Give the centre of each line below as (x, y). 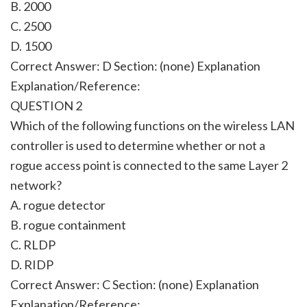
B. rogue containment (68, 224)
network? (36, 185)
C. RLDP (33, 244)
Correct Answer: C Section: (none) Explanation (135, 284)
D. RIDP (32, 264)
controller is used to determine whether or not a (138, 145)
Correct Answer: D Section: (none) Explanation (135, 65)
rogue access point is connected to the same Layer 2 (149, 165)
